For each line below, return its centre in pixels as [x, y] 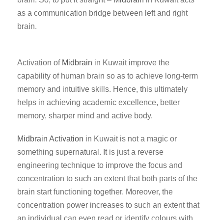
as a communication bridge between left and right [102, 13]
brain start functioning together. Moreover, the [95, 192]
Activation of [40, 63]
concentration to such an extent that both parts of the [107, 179]
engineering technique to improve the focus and [100, 165]
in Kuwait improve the [131, 63]
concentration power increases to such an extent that [108, 205]
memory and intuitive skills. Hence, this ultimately [102, 89]
